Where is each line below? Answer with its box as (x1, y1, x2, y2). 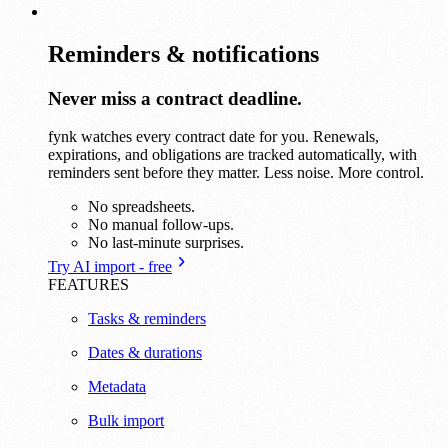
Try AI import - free (48, 258, 172, 276)
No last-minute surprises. (88, 234, 244, 252)
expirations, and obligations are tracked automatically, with (48, 146, 417, 164)
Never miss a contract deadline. (48, 87, 302, 109)
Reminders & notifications (48, 40, 319, 67)
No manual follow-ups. (88, 216, 234, 234)
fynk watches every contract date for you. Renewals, (48, 128, 379, 146)
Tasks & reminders (88, 310, 206, 328)
